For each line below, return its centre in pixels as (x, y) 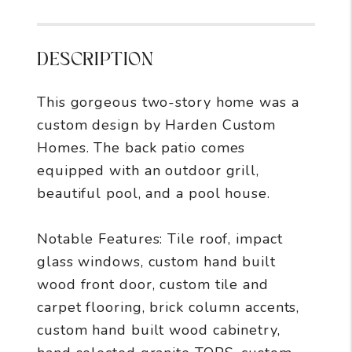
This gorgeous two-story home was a (168, 102)
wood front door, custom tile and (153, 284)
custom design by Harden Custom (157, 125)
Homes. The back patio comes (141, 147)
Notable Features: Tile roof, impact (160, 238)
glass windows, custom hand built (156, 261)
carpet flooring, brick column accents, (169, 307)
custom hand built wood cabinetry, (159, 330)
